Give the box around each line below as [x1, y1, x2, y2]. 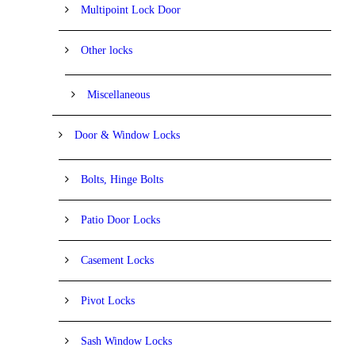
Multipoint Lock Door [81, 3, 181, 16]
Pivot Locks [81, 294, 135, 307]
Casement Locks [81, 254, 154, 266]
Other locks [81, 44, 132, 56]
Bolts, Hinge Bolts [81, 173, 163, 185]
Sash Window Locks [81, 334, 172, 347]
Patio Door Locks [81, 213, 160, 226]
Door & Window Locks [74, 128, 180, 141]
